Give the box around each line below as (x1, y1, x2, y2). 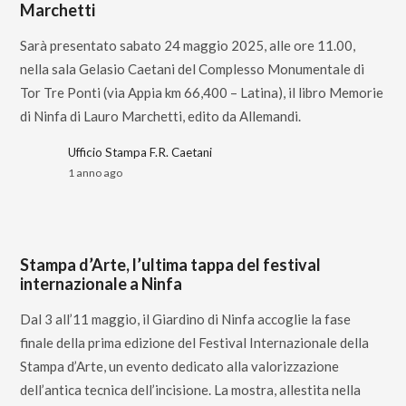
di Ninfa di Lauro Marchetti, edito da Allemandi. (20, 108, 302, 124)
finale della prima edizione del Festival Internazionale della (20, 334, 370, 351)
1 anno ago (68, 166, 123, 179)
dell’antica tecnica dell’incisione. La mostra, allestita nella (20, 382, 362, 398)
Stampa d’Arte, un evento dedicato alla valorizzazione (20, 358, 340, 374)
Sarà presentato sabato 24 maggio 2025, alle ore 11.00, (20, 37, 356, 53)
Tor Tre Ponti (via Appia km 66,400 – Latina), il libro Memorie (20, 84, 384, 101)
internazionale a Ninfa (20, 274, 183, 294)
